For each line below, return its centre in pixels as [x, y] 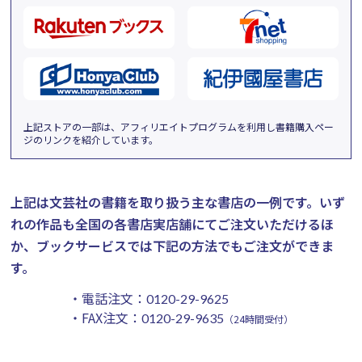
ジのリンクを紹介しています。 [91, 139]
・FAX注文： [105, 317]
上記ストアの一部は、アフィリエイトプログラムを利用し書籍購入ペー [179, 126]
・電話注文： [107, 298]
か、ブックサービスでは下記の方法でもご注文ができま [173, 245]
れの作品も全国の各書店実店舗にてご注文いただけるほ [173, 223]
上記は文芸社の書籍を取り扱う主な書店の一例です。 [165, 202]
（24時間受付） [258, 318]
